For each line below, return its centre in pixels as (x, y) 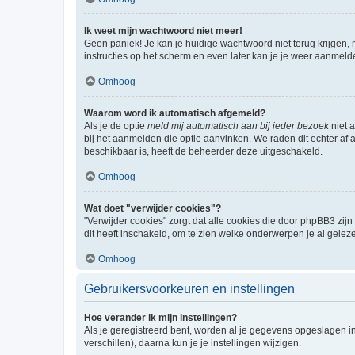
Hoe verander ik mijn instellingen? (160, 318)
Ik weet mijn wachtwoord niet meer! (163, 31)
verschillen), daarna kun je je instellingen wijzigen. (193, 343)
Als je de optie (116, 126)
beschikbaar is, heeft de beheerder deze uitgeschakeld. (203, 151)
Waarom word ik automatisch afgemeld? (175, 113)
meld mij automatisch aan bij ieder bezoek (238, 126)
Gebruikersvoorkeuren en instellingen (189, 289)
